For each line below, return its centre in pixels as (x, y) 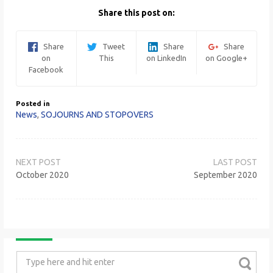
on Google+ (227, 58)
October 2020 (42, 175)
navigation (47, 166)
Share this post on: (136, 12)
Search (29, 257)
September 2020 (225, 175)
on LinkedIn (166, 58)
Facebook (46, 70)
